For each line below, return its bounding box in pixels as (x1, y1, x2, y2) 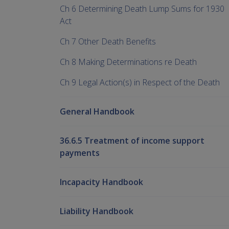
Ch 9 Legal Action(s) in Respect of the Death (60, 77, 220, 88)
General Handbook (60, 106, 134, 118)
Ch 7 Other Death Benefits (60, 36, 156, 48)
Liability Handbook (60, 205, 133, 217)
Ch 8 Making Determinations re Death (60, 56, 197, 68)
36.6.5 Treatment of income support (60, 135, 204, 147)
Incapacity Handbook (60, 176, 143, 188)
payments (60, 147, 100, 159)
